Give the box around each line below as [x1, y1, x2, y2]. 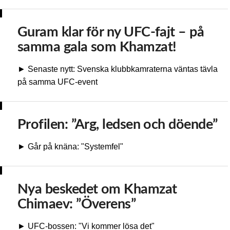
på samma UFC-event [17, 78, 98, 87]
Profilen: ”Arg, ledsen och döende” [17, 117, 218, 131]
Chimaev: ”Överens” [17, 197, 136, 211]
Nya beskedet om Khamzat [17, 182, 177, 196]
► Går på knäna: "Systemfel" [17, 142, 123, 151]
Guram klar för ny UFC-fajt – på [17, 25, 204, 39]
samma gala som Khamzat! [17, 40, 177, 54]
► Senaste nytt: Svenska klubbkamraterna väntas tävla [17, 65, 218, 74]
